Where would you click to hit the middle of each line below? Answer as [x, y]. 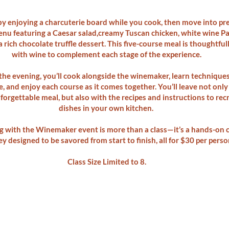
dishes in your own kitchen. [107, 108]
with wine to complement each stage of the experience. [107, 54]
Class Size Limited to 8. [107, 162]
